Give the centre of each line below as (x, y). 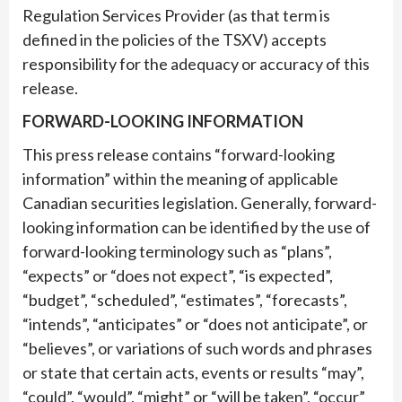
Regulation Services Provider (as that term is (176, 15)
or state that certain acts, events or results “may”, (193, 372)
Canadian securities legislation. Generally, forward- (200, 202)
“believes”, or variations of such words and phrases (197, 348)
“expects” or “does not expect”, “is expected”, (178, 275)
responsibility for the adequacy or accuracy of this (196, 63)
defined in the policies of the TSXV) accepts (175, 39)
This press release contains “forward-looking (179, 154)
